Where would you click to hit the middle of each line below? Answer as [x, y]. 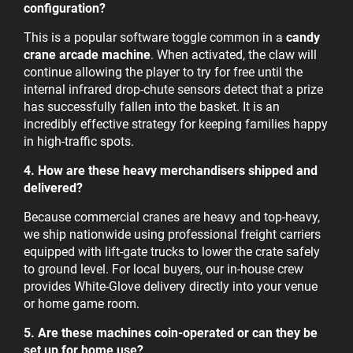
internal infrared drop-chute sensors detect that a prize [173, 90]
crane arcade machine [87, 55]
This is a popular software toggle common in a [155, 38]
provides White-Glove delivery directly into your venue [171, 287]
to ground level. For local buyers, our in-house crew [163, 269]
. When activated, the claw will [234, 55]
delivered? [53, 188]
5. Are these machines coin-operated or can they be [171, 333]
